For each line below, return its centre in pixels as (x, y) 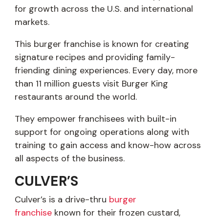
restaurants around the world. (76, 97)
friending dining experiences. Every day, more (106, 71)
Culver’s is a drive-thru (62, 200)
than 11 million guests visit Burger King (91, 84)
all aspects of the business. (70, 159)
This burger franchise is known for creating (102, 44)
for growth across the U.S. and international (104, 9)
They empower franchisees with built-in (96, 119)
